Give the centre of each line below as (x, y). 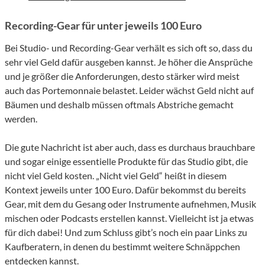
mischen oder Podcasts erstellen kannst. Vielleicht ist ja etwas (129, 218)
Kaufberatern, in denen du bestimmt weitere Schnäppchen (122, 247)
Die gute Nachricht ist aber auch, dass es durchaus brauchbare (130, 147)
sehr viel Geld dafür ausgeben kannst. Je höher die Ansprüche (129, 62)
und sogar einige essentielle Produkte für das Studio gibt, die (126, 161)
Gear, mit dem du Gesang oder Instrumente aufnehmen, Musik (130, 204)
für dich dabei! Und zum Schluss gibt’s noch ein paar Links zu (126, 232)
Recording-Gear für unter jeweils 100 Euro (103, 26)
